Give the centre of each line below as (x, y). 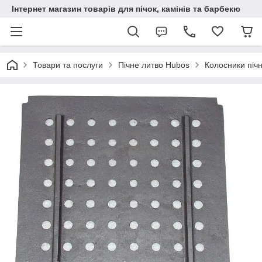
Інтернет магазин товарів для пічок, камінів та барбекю (126, 9)
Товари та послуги (68, 65)
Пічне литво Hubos (154, 65)
